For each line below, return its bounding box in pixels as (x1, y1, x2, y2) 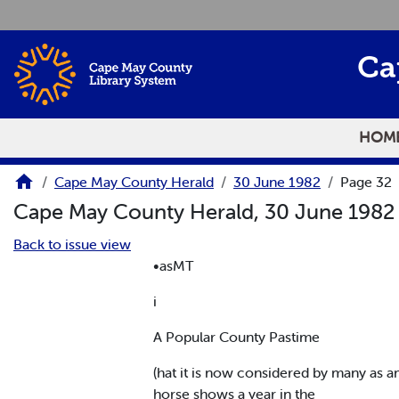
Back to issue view (13, 234, 131, 253)
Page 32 (340, 173, 392, 191)
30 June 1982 (233, 173, 321, 191)
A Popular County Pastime (153, 327, 320, 346)
